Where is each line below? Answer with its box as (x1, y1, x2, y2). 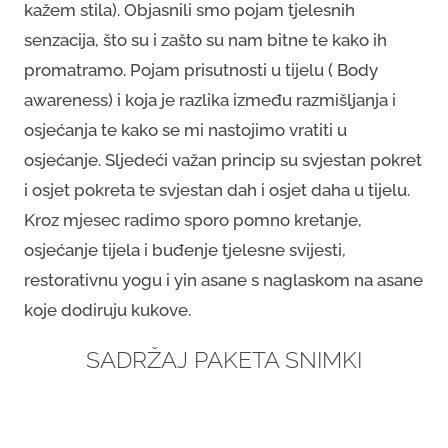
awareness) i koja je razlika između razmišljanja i (24, 90, 396, 110)
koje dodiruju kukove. (24, 300, 191, 320)
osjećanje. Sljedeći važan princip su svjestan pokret (24, 150, 422, 170)
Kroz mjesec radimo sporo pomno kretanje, (24, 210, 362, 230)
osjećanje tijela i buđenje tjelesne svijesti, (24, 240, 346, 260)
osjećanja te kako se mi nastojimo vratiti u (24, 120, 347, 140)
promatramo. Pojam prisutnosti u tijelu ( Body (24, 60, 378, 80)
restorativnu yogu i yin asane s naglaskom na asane (24, 270, 423, 290)
